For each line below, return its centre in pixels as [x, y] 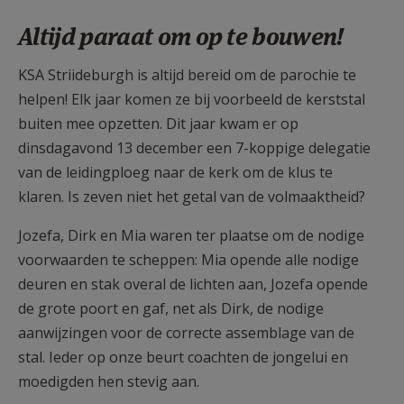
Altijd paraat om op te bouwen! [181, 37]
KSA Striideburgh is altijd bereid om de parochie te [187, 75]
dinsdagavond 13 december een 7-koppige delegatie [194, 148]
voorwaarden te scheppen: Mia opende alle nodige [188, 260]
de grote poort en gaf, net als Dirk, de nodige [171, 308]
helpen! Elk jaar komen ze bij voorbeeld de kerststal [192, 99]
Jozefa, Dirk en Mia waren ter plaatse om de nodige [191, 235]
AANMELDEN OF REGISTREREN [181, 18]
